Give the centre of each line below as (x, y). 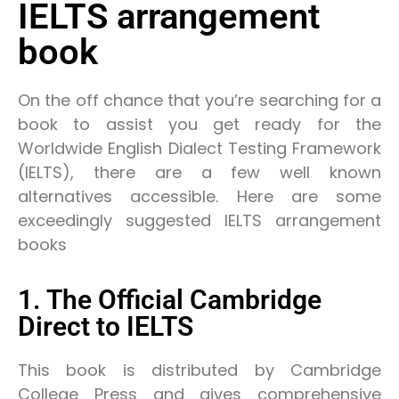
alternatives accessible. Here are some (199, 197)
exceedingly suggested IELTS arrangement (199, 221)
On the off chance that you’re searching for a (199, 101)
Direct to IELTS (106, 327)
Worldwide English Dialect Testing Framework (199, 149)
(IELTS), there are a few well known (199, 173)
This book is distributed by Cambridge (199, 370)
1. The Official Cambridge (170, 300)
